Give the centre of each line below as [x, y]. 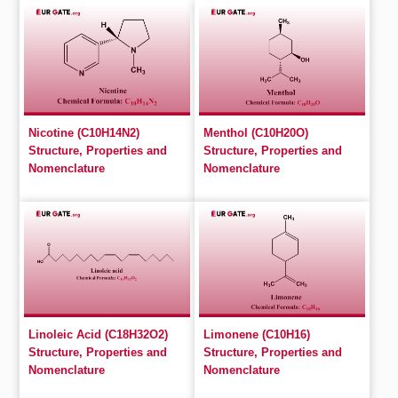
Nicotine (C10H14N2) [84, 133]
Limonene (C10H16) [257, 334]
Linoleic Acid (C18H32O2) [99, 334]
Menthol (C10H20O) [256, 133]
